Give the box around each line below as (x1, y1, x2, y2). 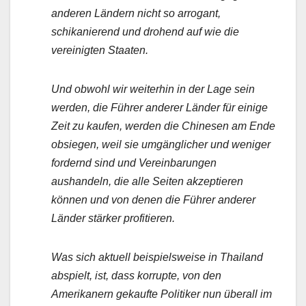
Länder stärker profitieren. (51, 212, 175, 225)
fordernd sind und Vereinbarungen (51, 157, 217, 169)
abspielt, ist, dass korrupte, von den (51, 270, 221, 282)
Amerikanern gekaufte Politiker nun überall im (51, 288, 272, 301)
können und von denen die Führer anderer (51, 194, 255, 206)
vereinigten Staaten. (51, 44, 148, 57)
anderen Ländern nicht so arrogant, (51, 8, 221, 20)
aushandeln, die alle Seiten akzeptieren (51, 176, 243, 188)
